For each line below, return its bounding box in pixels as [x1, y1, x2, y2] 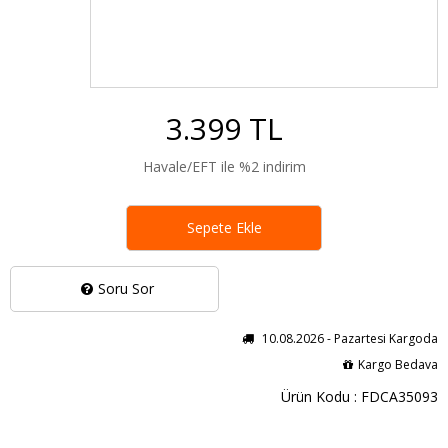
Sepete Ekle [186, 217, 262, 237]
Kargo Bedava [358, 355, 438, 373]
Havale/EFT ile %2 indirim [142, 156, 306, 176]
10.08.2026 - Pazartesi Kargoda [259, 329, 438, 347]
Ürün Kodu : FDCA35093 [281, 386, 438, 406]
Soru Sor [97, 278, 154, 298]
